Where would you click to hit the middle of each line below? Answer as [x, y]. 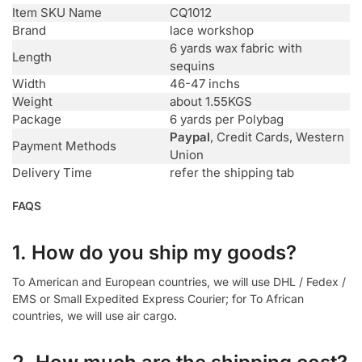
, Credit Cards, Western [277, 137]
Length [32, 57]
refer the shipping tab [232, 172]
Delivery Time [52, 172]
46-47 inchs [205, 83]
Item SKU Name [57, 12]
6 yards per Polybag [227, 119]
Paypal [190, 137]
